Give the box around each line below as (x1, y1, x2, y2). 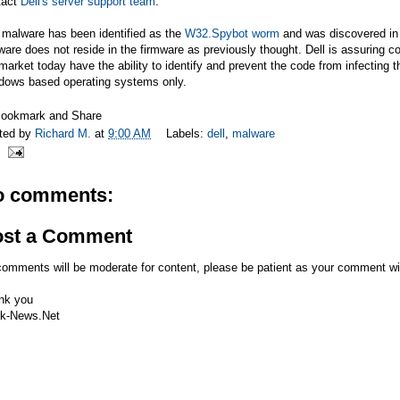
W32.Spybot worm (185, 26, 279, 40)
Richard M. (35, 127, 95, 141)
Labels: (166, 127, 207, 141)
